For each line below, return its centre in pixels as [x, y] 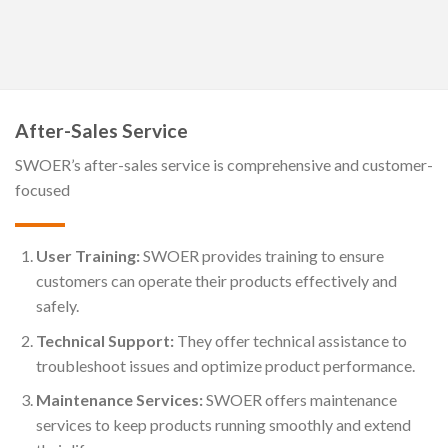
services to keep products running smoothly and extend [223, 425]
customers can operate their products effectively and [216, 281]
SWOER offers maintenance [299, 400]
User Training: [87, 256]
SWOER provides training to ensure [261, 256]
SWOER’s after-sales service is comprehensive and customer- [224, 165]
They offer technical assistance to [290, 340]
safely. [57, 306]
